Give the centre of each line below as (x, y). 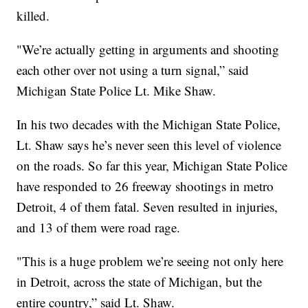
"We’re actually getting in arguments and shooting (148, 49)
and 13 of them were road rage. (99, 228)
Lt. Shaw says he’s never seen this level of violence (149, 145)
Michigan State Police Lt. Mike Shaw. (117, 91)
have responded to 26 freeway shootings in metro (145, 186)
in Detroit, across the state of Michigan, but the (140, 282)
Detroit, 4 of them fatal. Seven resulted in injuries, (147, 207)
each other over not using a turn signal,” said (133, 70)
